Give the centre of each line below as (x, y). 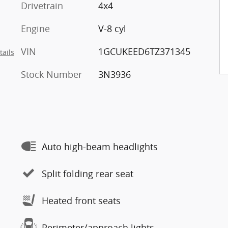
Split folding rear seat (88, 173)
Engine (35, 28)
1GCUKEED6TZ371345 (144, 51)
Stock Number (51, 74)
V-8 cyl (112, 28)
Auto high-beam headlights (100, 146)
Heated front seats (81, 200)
